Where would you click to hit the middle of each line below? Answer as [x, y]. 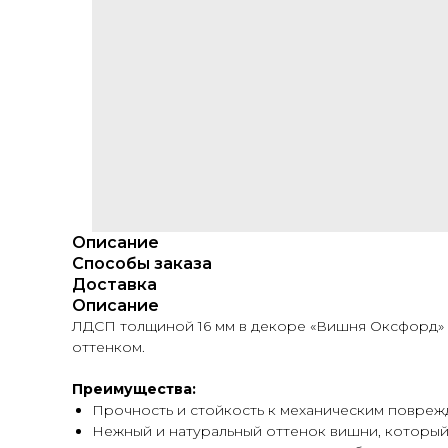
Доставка [114, 284]
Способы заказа [142, 263]
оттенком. [108, 347]
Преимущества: [134, 389]
